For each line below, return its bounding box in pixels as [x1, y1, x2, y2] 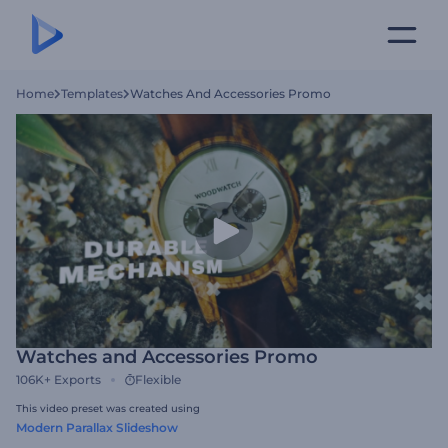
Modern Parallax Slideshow [16, 420, 178, 435]
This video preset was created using [16, 402, 200, 415]
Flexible [135, 372, 181, 387]
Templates [61, 86, 123, 101]
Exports [54, 372, 101, 387]
